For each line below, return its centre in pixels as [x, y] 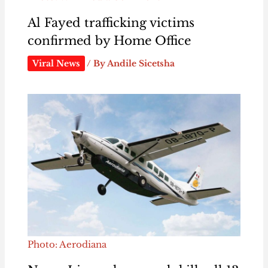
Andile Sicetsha [141, 64]
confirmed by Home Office [109, 41]
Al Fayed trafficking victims [111, 23]
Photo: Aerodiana [67, 244]
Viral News [56, 64]
